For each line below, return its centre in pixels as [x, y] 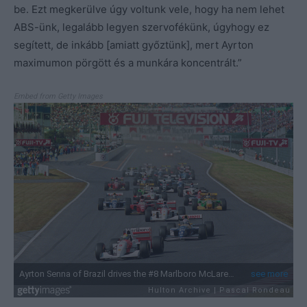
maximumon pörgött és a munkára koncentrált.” [128, 63]
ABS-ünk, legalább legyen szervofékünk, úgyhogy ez [142, 27]
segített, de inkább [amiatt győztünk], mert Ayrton [134, 45]
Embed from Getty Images [58, 97]
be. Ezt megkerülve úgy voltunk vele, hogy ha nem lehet [149, 10]
